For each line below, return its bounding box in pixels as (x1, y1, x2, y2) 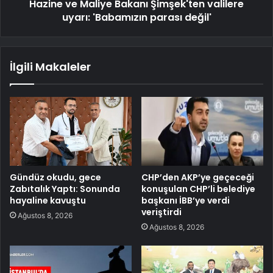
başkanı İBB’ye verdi (141, 194, 230, 207)
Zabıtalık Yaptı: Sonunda (10, 182, 120, 195)
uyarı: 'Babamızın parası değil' (62, 10, 211, 24)
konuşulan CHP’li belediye (141, 182, 255, 195)
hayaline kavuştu (10, 194, 86, 207)
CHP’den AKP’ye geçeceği (141, 171, 254, 183)
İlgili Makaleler (10, 58, 91, 74)
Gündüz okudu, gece (10, 171, 101, 183)
